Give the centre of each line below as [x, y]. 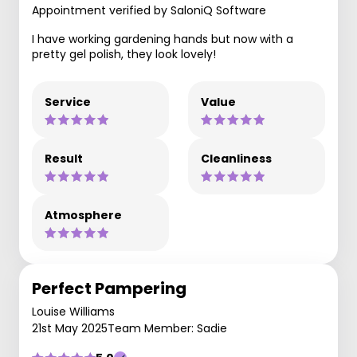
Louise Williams [73, 312]
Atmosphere [83, 215]
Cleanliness [236, 159]
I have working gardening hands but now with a [163, 39]
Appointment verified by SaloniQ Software [149, 10]
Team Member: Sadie [167, 328]
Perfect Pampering [109, 288]
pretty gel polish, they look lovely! [124, 54]
